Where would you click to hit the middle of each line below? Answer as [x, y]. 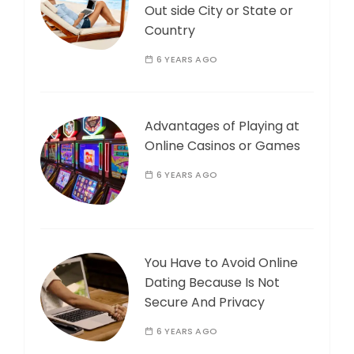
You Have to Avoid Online [221, 262]
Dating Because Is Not [212, 282]
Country [170, 30]
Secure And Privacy [205, 302]
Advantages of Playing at [222, 126]
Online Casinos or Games [222, 145]
